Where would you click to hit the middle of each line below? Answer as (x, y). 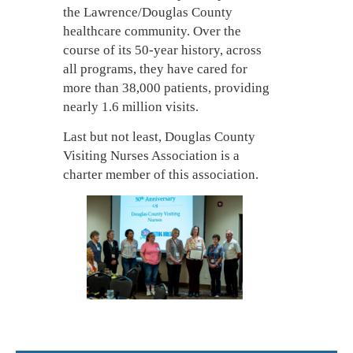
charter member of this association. (161, 174)
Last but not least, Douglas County (159, 136)
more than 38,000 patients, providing (166, 87)
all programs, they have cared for (155, 69)
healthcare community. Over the (152, 31)
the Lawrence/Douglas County (148, 12)
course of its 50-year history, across (162, 50)
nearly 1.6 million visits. (131, 106)
